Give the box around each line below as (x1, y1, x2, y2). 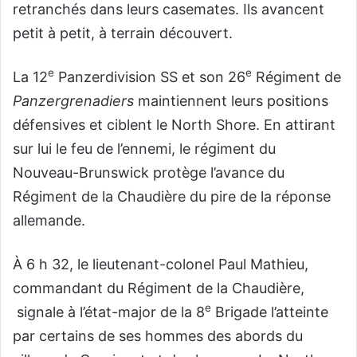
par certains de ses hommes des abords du (13, 328, 303, 345)
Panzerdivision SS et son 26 (54, 69, 245, 86)
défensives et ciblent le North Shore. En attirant (13, 116, 335, 134)
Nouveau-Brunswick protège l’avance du (13, 164, 284, 182)
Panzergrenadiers (13, 92, 134, 110)
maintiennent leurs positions (134, 92, 328, 110)
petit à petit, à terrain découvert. (13, 25, 233, 42)
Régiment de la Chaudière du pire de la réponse (13, 188, 331, 206)
